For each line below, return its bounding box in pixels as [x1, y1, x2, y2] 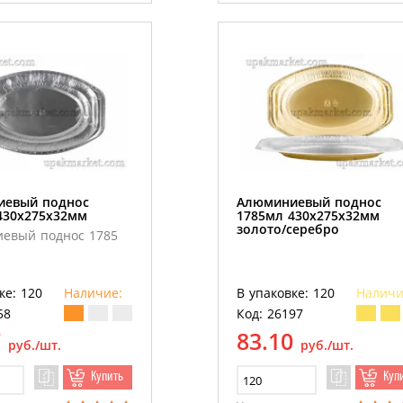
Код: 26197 [236, 305, 303, 323]
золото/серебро [236, 220, 339, 238]
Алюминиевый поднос [236, 193, 381, 211]
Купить [90, 370, 123, 385]
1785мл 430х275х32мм [236, 207, 380, 225]
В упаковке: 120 [236, 284, 335, 302]
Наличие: [63, 284, 122, 302]
